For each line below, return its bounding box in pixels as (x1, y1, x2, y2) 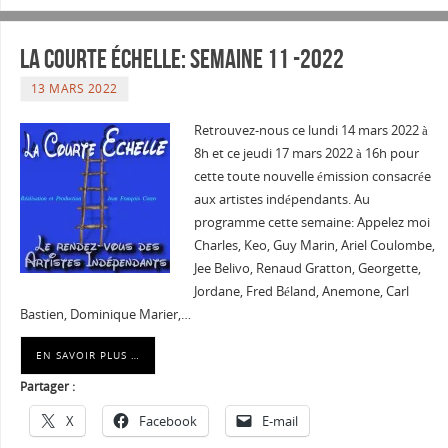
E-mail (261, 412, 298, 431)
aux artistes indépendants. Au (193, 191, 370, 209)
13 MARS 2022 (30, 80, 118, 98)
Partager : (19, 378, 75, 396)
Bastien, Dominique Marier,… (19, 306, 191, 324)
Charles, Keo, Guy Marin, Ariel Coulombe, (193, 237, 435, 255)
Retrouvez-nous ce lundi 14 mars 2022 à (193, 122, 428, 140)
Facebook (138, 412, 197, 431)
